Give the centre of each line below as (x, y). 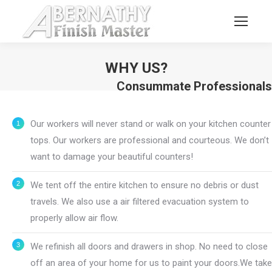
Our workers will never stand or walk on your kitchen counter (151, 124)
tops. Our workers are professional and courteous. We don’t (150, 140)
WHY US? (136, 68)
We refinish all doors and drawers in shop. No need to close (149, 246)
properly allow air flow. (74, 218)
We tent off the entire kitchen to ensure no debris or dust (144, 185)
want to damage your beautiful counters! (112, 157)
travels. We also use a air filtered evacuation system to (140, 202)
